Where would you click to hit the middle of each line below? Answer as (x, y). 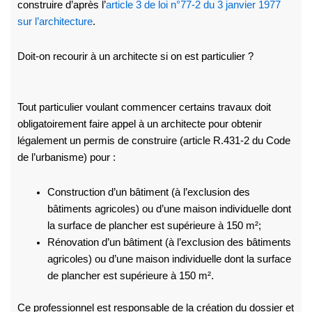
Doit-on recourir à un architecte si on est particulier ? (135, 56)
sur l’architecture (55, 22)
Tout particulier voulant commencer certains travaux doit (144, 108)
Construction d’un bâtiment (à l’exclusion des (149, 192)
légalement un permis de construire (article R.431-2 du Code (154, 141)
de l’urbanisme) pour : (66, 158)
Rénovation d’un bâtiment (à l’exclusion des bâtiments (170, 242)
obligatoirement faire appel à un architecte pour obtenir (139, 124)
